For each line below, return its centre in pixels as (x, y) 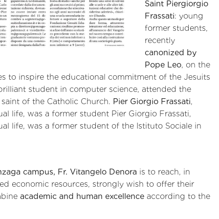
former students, (176, 28)
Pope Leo (163, 65)
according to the (177, 197)
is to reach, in (164, 172)
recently (160, 40)
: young (189, 16)
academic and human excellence (82, 197)
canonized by (171, 52)
